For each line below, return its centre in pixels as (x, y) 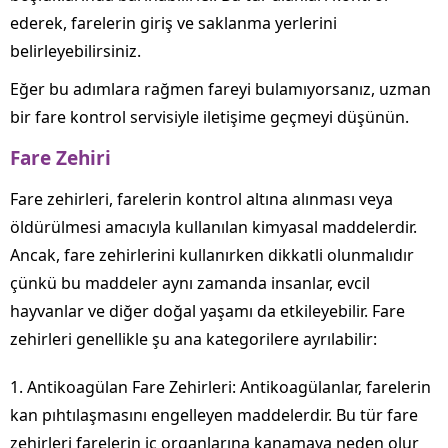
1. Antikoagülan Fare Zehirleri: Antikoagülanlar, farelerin (220, 387)
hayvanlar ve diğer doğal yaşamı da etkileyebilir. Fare (207, 311)
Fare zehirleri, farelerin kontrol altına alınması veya (201, 199)
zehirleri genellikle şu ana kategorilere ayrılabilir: (193, 339)
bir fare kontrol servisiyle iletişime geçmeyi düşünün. (209, 117)
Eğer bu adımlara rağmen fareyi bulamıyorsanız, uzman (220, 89)
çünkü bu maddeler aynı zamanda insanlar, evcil (190, 283)
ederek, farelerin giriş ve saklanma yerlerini (173, 23)
